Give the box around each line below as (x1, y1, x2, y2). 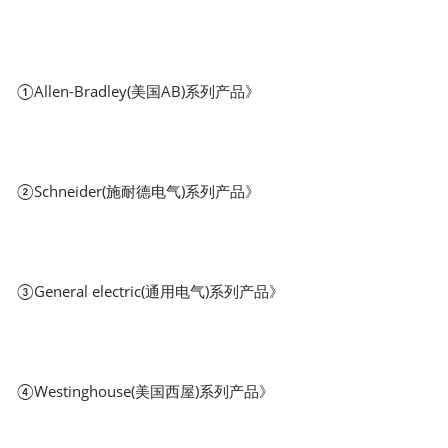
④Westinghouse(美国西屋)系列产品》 (17, 380, 275, 401)
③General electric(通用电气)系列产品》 (17, 280, 285, 301)
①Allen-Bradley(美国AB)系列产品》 (17, 80, 261, 101)
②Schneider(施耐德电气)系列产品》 (17, 180, 261, 201)
